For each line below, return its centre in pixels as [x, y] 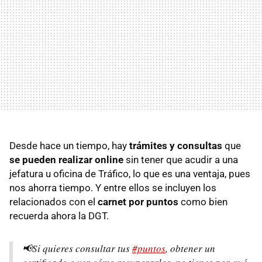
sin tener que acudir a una [181, 159]
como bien [203, 201]
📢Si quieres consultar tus [77, 248]
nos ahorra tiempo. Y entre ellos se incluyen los [113, 187]
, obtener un [190, 248]
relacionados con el [54, 201]
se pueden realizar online [66, 159]
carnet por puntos [138, 201]
